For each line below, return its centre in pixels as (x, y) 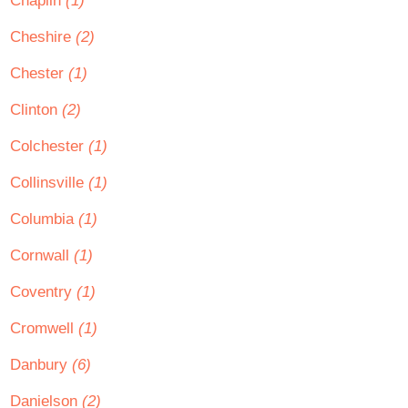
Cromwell (44, 328)
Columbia (44, 219)
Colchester (49, 146)
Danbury (41, 365)
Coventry (43, 292)
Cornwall (42, 255)
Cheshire (43, 37)
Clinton (36, 110)
